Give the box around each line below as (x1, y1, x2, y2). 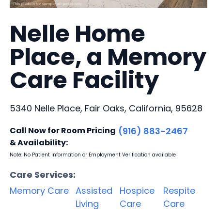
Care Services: (10, 168, 76, 181)
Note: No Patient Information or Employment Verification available (10, 151, 176, 158)
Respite (163, 184, 196, 197)
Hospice (119, 184, 155, 197)
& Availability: (10, 137, 68, 148)
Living (76, 197, 99, 210)
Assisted (76, 184, 112, 197)
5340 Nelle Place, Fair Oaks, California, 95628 (10, 102, 202, 114)
